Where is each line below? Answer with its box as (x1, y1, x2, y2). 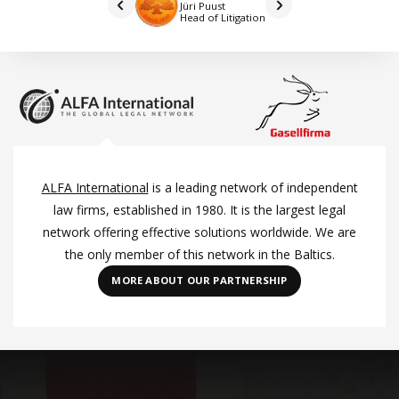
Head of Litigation (179, 11, 265, 25)
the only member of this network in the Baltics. (64, 245, 335, 263)
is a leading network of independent (148, 178, 358, 196)
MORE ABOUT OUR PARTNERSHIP (111, 273, 288, 288)
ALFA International (41, 178, 149, 196)
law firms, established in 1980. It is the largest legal (53, 200, 346, 218)
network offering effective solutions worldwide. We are (43, 223, 356, 240)
